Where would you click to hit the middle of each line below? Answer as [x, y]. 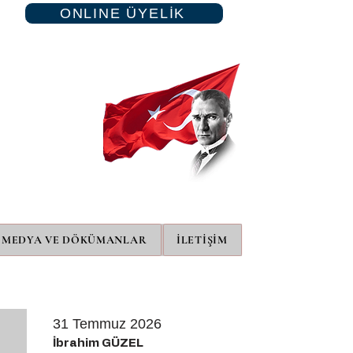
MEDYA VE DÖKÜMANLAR [74, 240]
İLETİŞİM [202, 240]
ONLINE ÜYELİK [123, 13]
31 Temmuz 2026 [107, 324]
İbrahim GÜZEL [98, 343]
